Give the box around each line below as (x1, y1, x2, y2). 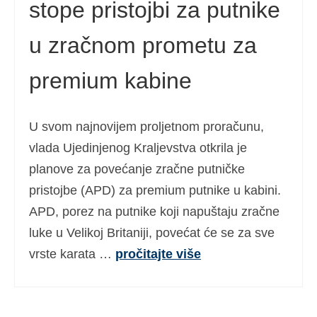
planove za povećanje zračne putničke (29, 162, 245, 176)
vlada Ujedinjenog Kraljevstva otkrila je (29, 141, 247, 155)
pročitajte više (115, 247, 201, 261)
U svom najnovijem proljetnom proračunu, (29, 120, 264, 134)
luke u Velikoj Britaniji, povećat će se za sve (29, 226, 275, 240)
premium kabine (29, 68, 192, 93)
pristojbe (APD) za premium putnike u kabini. (29, 183, 281, 197)
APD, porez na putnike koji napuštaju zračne (29, 204, 279, 219)
